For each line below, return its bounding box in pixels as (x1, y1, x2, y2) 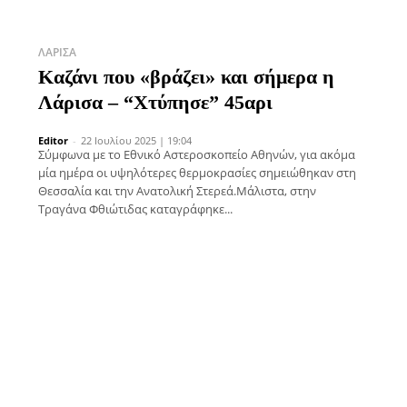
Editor (38, 133, 68, 147)
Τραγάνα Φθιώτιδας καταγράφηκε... (38, 200, 233, 217)
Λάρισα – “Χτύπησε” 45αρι (38, 90, 273, 114)
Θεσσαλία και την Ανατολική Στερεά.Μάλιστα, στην (38, 182, 316, 199)
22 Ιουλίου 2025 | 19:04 (81, 133, 192, 147)
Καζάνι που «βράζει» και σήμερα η (38, 65, 334, 88)
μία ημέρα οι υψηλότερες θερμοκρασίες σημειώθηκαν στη (38, 164, 356, 181)
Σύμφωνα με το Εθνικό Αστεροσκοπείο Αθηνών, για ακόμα (38, 145, 355, 163)
